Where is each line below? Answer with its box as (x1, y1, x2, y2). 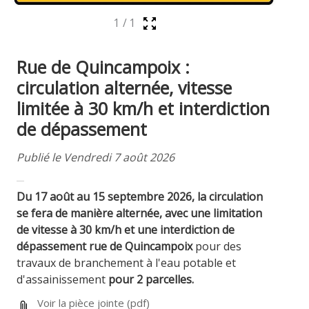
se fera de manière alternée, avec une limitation (17, 205, 263, 221)
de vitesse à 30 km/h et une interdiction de (17, 221, 235, 237)
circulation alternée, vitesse (17, 76, 232, 100)
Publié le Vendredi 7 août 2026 (17, 149, 175, 165)
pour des (192, 238, 242, 254)
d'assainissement (17, 271, 109, 287)
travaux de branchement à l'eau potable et (17, 255, 237, 270)
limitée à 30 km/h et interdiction (17, 97, 270, 121)
